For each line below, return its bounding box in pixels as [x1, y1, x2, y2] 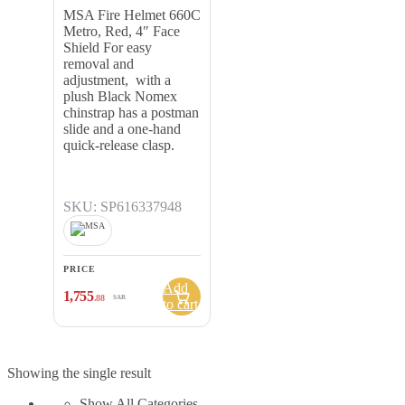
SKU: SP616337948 [63, 198, 182, 214]
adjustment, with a [63, 71, 171, 88]
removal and [63, 55, 134, 71]
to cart [163, 296, 198, 312]
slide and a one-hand [63, 120, 181, 137]
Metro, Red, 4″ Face [63, 23, 180, 39]
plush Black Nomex [63, 88, 177, 104]
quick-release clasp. [63, 137, 174, 153]
